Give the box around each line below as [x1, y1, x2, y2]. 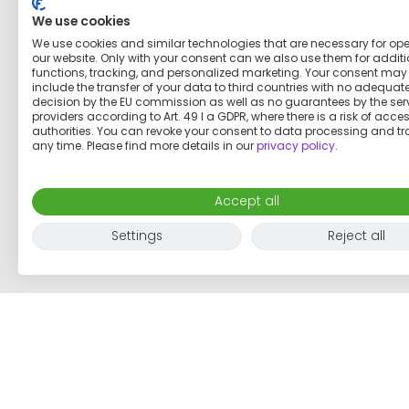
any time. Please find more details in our [32, 138, 257, 153]
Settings [111, 227, 163, 245]
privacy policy [257, 138, 335, 153]
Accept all [214, 193, 279, 210]
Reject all [327, 227, 385, 245]
